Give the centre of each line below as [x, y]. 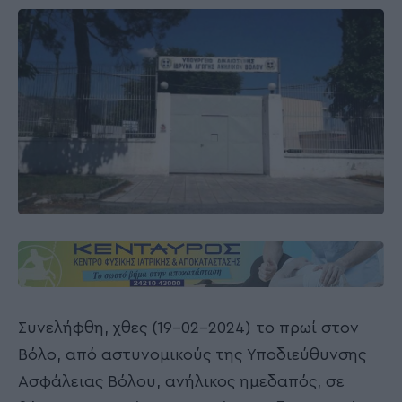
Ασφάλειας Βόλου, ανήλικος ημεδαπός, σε [181, 382]
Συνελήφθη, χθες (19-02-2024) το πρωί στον [188, 328]
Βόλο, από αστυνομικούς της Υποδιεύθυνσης [192, 355]
